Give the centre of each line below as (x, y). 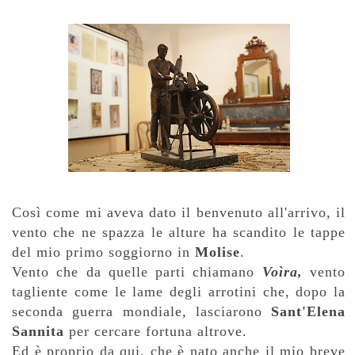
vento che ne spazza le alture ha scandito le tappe (179, 232)
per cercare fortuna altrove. (156, 331)
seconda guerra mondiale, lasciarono (141, 311)
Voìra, (286, 271)
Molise (218, 252)
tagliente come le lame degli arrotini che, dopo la (179, 291)
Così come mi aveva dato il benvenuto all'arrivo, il (179, 212)
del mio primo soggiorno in (103, 252)
